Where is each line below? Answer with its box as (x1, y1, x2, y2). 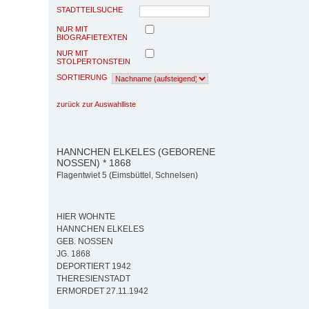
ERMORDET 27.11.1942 (57, 286, 148, 297)
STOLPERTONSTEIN (57, 57, 130, 66)
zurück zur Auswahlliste (57, 99, 136, 108)
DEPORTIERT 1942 (57, 261, 131, 272)
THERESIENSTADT (57, 274, 130, 284)
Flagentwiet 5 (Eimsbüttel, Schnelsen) (57, 170, 198, 181)
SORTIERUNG (57, 72, 108, 81)
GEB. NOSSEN (57, 237, 113, 247)
